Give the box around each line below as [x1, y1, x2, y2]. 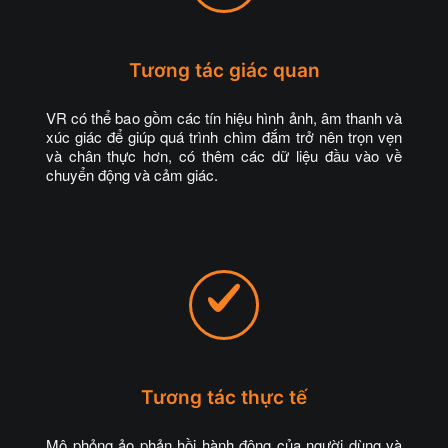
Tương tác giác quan [128, 59, 320, 82]
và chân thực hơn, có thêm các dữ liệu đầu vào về [46, 145, 402, 166]
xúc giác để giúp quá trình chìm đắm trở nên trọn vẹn [46, 126, 402, 147]
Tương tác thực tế [141, 386, 307, 409]
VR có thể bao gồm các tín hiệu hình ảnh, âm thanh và [46, 107, 402, 128]
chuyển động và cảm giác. [46, 164, 218, 185]
